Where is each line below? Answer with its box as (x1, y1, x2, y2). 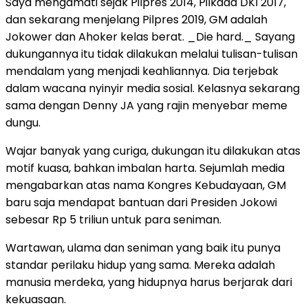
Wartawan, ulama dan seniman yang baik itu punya (5, 239, 280, 256)
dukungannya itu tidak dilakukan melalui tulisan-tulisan (5, 45, 298, 62)
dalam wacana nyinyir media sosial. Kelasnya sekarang (5, 80, 300, 96)
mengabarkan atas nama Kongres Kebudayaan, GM (5, 177, 286, 193)
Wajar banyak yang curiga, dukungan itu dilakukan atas (5, 142, 300, 159)
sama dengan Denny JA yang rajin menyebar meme (5, 97, 287, 113)
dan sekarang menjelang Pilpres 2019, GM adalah (5, 11, 267, 27)
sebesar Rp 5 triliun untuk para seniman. (5, 211, 221, 228)
